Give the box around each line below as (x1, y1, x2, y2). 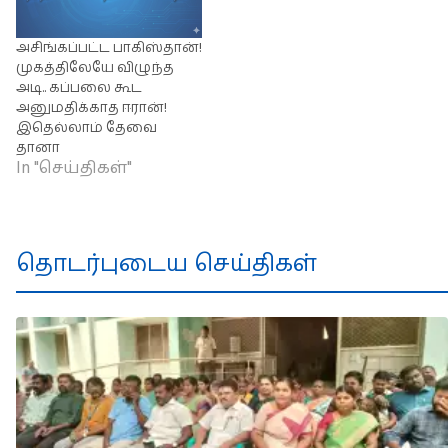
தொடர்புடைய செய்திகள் (16, 247, 317, 282)
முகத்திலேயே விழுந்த (16, 58, 174, 79)
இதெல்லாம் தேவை (16, 118, 157, 139)
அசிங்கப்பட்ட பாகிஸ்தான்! (16, 38, 202, 59)
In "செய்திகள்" (16, 156, 132, 181)
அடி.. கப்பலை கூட (16, 78, 142, 99)
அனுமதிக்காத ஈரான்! (16, 98, 167, 119)
